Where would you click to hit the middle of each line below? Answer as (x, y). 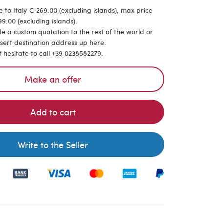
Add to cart (53, 112)
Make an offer (53, 79)
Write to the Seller (53, 144)
